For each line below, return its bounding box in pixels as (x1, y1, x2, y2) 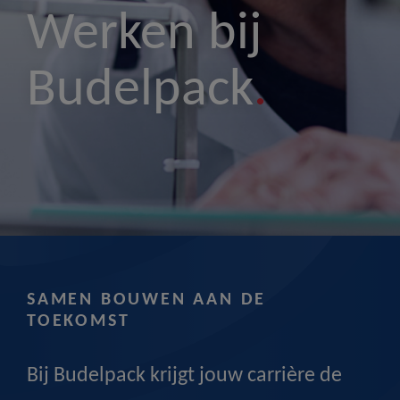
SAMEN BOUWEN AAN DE (27, 291, 267, 310)
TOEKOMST (27, 312, 130, 331)
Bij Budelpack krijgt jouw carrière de (27, 365, 342, 387)
